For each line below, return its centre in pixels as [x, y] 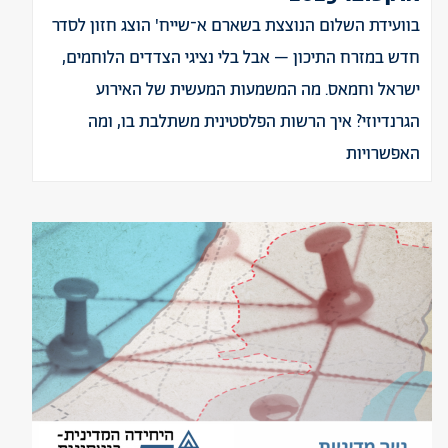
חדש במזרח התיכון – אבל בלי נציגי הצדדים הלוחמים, [241, 58]
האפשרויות [383, 154]
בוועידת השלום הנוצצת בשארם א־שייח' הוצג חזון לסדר [236, 26]
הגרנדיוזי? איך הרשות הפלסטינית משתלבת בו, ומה [254, 122]
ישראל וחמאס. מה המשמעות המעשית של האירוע [258, 90]
